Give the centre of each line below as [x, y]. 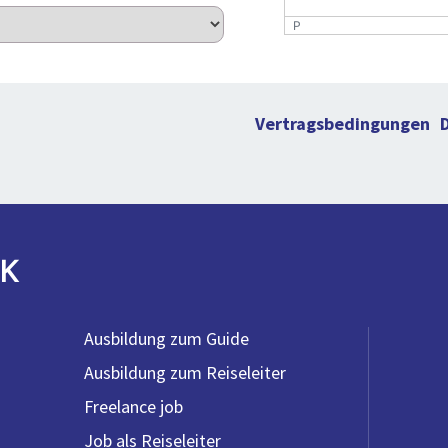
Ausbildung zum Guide [166, 339]
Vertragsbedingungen [342, 123]
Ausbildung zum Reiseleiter [185, 373]
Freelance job [133, 407]
